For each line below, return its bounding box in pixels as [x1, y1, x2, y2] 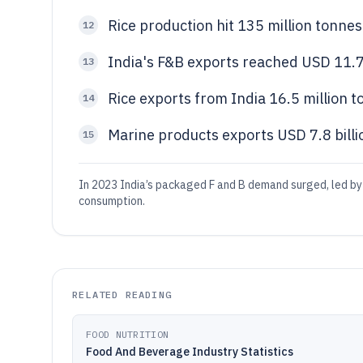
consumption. [79, 194, 145, 208]
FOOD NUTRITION [86, 328, 169, 340]
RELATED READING [72, 288, 172, 301]
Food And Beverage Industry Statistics [86, 344, 293, 359]
